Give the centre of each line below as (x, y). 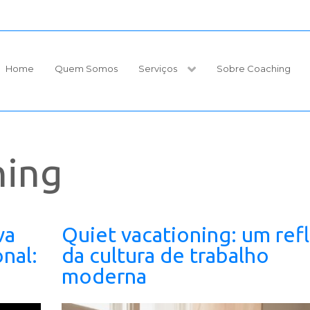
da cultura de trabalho (165, 256)
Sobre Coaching (253, 68)
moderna (104, 276)
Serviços (157, 68)
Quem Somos (86, 68)
